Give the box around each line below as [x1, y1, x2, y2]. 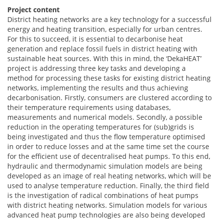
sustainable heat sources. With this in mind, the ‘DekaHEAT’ [7, 54, 201, 63]
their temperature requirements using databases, [7, 103, 171, 112]
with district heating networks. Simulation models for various [7, 200, 207, 210]
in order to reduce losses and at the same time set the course [7, 142, 209, 151]
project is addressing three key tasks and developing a [7, 64, 186, 73]
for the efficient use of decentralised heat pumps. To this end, [7, 152, 210, 161]
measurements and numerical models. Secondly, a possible [7, 112, 202, 122]
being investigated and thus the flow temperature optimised [7, 132, 205, 141]
